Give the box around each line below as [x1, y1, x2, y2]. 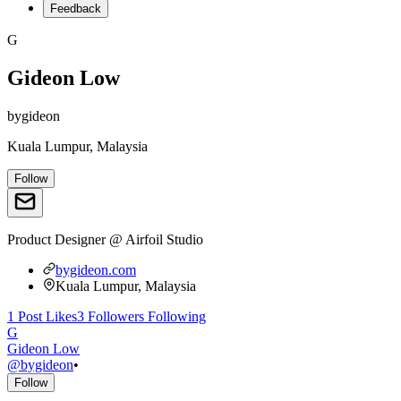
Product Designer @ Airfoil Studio [7, 231, 203, 247]
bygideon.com [55, 261, 136, 277]
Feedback [50, 2, 101, 15]
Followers [84, 308, 144, 324]
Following [144, 308, 206, 324]
